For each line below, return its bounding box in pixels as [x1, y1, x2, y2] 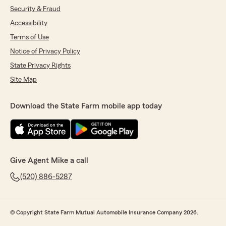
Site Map [10, 76, 37, 84]
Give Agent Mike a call [10, 156, 88, 165]
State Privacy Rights [10, 62, 71, 70]
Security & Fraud [10, 6, 61, 13]
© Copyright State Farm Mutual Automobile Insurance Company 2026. [10, 209, 198, 216]
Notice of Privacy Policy [10, 48, 80, 55]
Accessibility [10, 20, 47, 27]
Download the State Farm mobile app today [10, 102, 162, 110]
